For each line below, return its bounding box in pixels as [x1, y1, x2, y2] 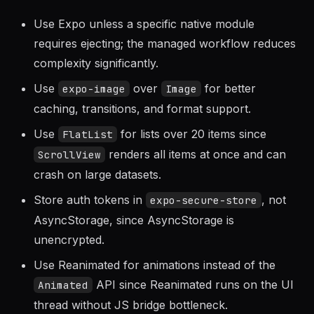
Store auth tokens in [34, 212, 146, 226]
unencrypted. [34, 252, 104, 266]
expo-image [62, 102, 125, 115]
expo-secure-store [150, 213, 257, 226]
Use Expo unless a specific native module [34, 36, 254, 50]
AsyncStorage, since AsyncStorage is [34, 233, 234, 247]
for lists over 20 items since [117, 146, 266, 161]
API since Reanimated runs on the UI [93, 297, 294, 311]
